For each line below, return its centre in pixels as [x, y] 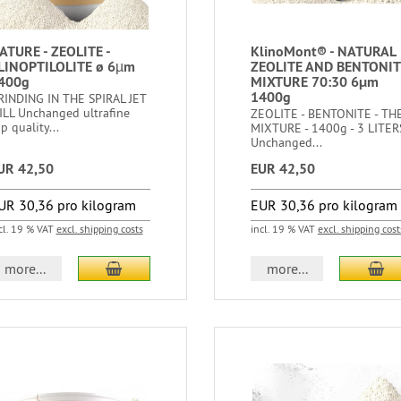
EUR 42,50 [282, 169]
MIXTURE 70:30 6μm [314, 82]
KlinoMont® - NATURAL [323, 51]
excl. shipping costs [99, 229]
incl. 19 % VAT [284, 229]
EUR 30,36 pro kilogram [324, 205]
